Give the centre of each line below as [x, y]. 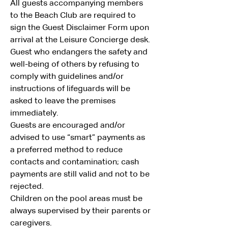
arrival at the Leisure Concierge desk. [80, 40]
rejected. [27, 187]
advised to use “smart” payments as [79, 138]
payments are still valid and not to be [81, 175]
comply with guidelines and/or [68, 77]
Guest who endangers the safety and [80, 52]
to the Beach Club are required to [74, 16]
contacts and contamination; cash [76, 162]
